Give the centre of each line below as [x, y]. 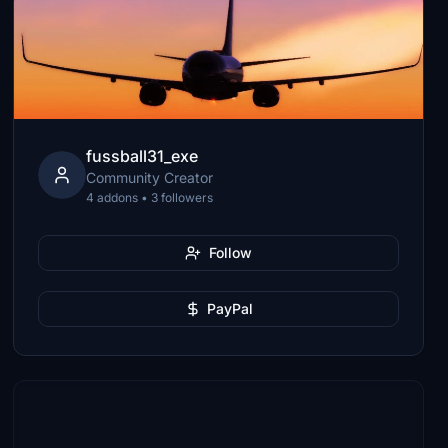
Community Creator [150, 177]
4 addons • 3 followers [150, 197]
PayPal [229, 308]
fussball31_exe [142, 156]
